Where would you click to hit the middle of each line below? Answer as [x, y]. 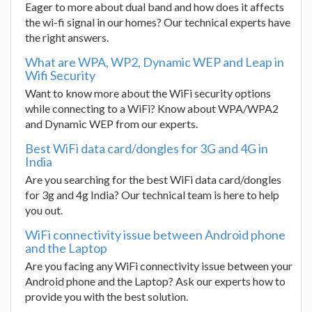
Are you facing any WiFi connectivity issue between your [159, 266]
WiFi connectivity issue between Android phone [155, 235]
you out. [44, 210]
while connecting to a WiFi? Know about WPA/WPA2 [152, 108]
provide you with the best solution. [107, 296]
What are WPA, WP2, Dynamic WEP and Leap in [155, 62]
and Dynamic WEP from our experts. [111, 124]
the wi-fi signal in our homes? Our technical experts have [158, 22]
